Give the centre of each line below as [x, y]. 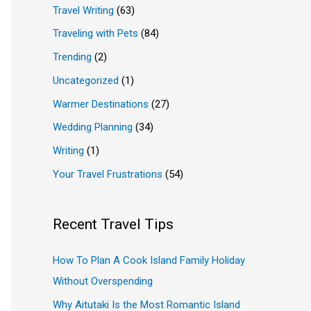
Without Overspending [103, 281]
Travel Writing [83, 10]
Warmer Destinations [101, 104]
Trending [72, 57]
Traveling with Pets [95, 34]
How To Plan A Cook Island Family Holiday [149, 260]
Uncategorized [86, 80]
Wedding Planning [93, 127]
